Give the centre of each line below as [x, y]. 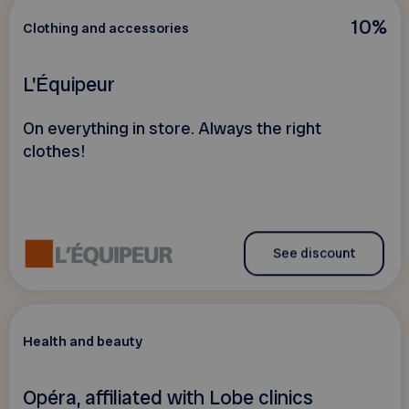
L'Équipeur [68, 85]
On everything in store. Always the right [172, 128]
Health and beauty [82, 342]
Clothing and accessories [105, 28]
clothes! [53, 151]
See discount [314, 253]
